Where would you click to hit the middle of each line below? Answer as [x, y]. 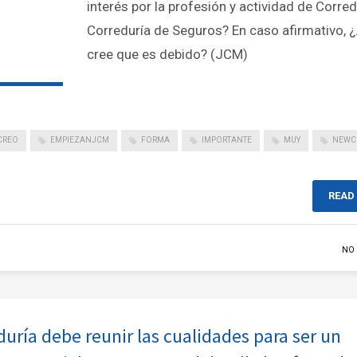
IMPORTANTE [227, 140]
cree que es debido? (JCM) [167, 55]
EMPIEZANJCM [80, 140]
